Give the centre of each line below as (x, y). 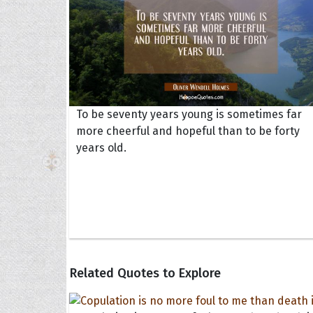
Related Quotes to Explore (145, 273)
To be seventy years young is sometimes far (189, 115)
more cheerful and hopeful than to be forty (188, 131)
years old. (101, 148)
